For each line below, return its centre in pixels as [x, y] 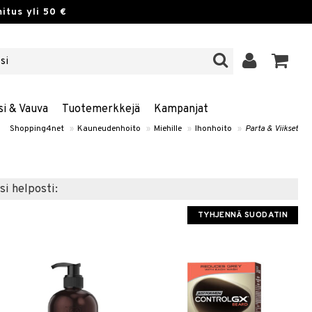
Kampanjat [181, 109]
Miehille [168, 129]
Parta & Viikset [272, 129]
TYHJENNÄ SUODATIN [242, 215]
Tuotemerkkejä [101, 109]
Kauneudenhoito [109, 129]
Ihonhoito [213, 129]
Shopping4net [37, 129]
